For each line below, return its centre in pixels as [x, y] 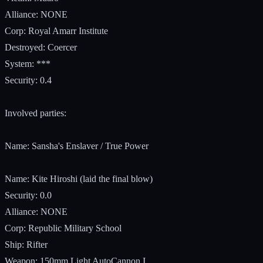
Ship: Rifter [26, 244]
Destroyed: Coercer [41, 47]
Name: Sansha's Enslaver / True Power [77, 146]
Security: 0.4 [28, 80]
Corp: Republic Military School [63, 228]
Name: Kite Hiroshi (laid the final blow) [79, 178]
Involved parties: [36, 113]
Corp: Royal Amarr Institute [56, 31]
